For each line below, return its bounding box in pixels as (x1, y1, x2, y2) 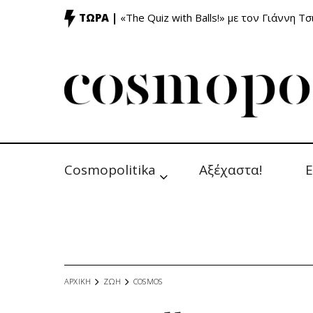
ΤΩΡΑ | (79, 10, 117, 25)
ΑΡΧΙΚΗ (64, 276, 92, 286)
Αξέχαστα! (199, 161, 262, 179)
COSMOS (133, 276, 163, 286)
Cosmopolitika (64, 161, 156, 179)
